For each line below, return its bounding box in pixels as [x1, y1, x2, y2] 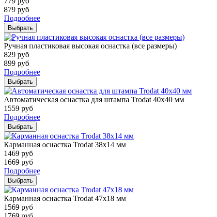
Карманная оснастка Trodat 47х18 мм [4, 194, 126, 202]
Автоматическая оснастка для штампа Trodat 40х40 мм [4, 95, 184, 104]
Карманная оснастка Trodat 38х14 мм [4, 140, 126, 149]
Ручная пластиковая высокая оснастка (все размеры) [4, 41, 177, 50]
